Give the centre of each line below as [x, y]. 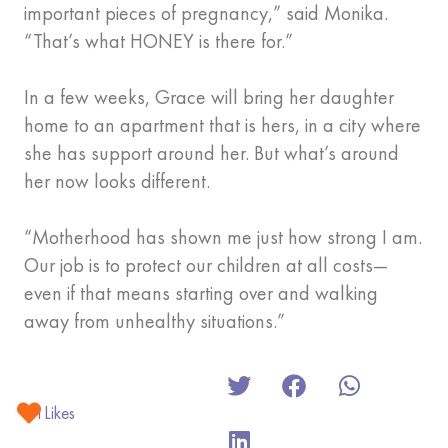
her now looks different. [119, 181]
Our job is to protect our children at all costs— [206, 265]
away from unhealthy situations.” [157, 321]
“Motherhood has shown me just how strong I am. [223, 237]
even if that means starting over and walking [201, 293]
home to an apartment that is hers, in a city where [222, 125]
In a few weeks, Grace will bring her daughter [209, 97]
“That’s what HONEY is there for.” [161, 41]
